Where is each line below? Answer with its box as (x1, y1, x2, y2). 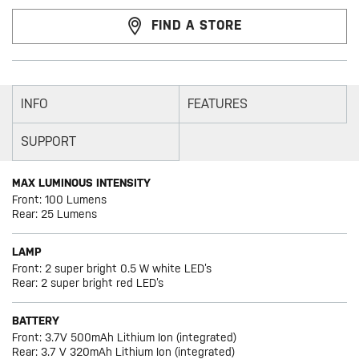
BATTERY (12, 314, 60, 328)
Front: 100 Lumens (12, 193, 107, 207)
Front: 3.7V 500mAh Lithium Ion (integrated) (12, 331, 237, 345)
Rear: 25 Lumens (12, 208, 98, 221)
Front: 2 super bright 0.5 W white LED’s (12, 262, 212, 276)
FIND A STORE (151, 18, 242, 34)
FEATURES (187, 96, 248, 112)
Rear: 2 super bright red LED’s (12, 276, 164, 290)
